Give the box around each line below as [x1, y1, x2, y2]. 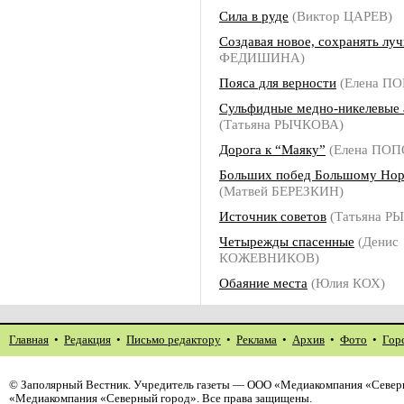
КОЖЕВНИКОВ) [219, 250, 319, 265]
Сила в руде [219, 8, 289, 23]
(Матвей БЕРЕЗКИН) [219, 183, 344, 198]
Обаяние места [219, 275, 308, 290]
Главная [9, 334, 49, 346]
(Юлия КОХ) [308, 275, 385, 290]
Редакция [64, 334, 111, 346]
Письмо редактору [126, 334, 221, 346]
